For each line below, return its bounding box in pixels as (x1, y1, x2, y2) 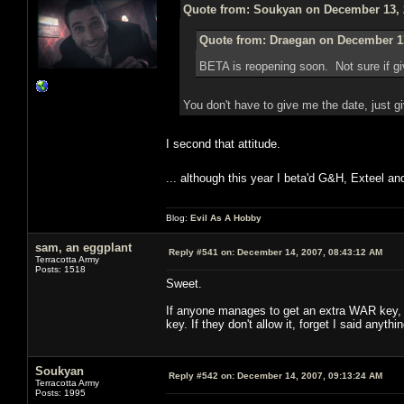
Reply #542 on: (169, 370, 234, 381)
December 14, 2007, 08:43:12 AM (234, 246, 382, 257)
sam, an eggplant (35, 240, 132, 254)
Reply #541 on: (169, 246, 234, 257)
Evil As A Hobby (190, 212, 262, 223)
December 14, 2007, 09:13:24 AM (234, 370, 382, 381)
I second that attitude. (166, 136, 280, 151)
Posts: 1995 (35, 387, 86, 398)
